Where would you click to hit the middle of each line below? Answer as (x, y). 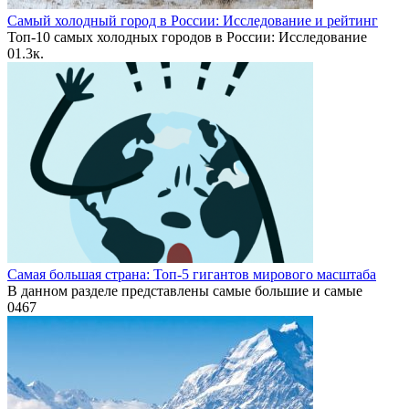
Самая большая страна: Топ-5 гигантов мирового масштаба (192, 275)
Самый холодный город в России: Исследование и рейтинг (193, 21)
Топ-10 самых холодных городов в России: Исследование (187, 37)
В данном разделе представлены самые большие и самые (185, 291)
